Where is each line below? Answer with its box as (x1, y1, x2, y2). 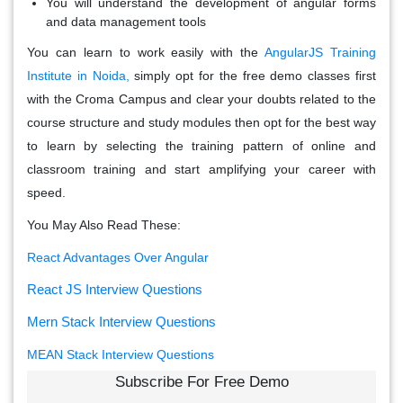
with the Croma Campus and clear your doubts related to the (27, 92, 376, 107)
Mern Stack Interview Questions (27, 315, 216, 330)
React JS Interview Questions (27, 282, 202, 298)
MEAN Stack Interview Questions (27, 347, 214, 363)
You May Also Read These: (27, 218, 184, 233)
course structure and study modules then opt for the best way (27, 115, 376, 130)
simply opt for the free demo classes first (129, 68, 377, 84)
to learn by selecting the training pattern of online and (27, 139, 376, 154)
